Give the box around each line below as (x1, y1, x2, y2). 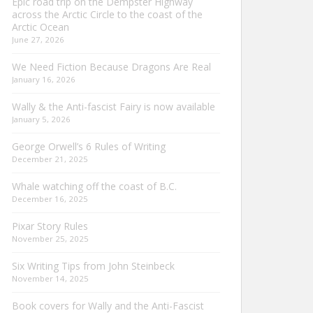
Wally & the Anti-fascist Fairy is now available (12, 99, 215, 113)
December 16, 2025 (12, 193, 88, 204)
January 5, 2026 (12, 113, 71, 124)
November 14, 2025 (12, 272, 89, 284)
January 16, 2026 (12, 73, 75, 85)
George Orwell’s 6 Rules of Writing (12, 139, 166, 153)
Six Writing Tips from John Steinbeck (12, 259, 175, 272)
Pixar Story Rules (12, 219, 88, 233)
